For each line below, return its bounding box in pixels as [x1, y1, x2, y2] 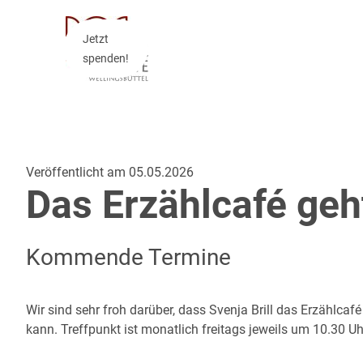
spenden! [82, 52, 129, 65]
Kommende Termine [26, 243, 231, 271]
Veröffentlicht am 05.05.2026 [26, 164, 194, 180]
